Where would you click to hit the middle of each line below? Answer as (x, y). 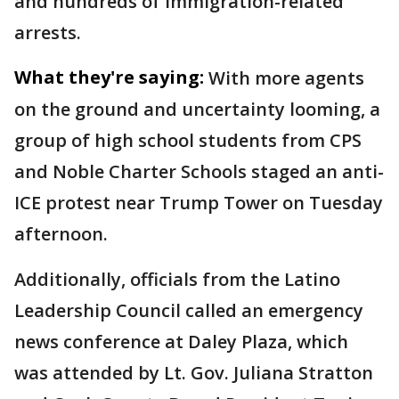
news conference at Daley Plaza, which (181, 342)
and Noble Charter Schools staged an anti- (199, 171)
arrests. (48, 33)
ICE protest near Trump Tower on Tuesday (199, 203)
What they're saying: (109, 77)
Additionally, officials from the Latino (177, 279)
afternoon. (61, 234)
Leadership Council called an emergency (189, 310)
